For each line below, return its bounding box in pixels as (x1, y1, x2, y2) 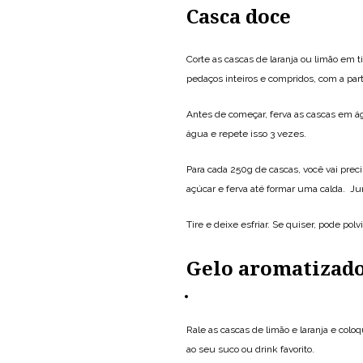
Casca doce (186, 6, 291, 28)
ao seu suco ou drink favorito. (186, 344, 319, 355)
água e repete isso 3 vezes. (186, 128, 306, 139)
